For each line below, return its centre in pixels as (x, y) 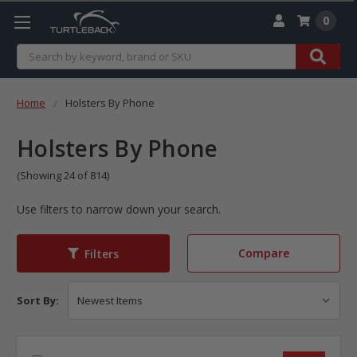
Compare (264, 253)
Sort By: (38, 301)
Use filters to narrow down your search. (119, 210)
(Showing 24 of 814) (63, 176)
